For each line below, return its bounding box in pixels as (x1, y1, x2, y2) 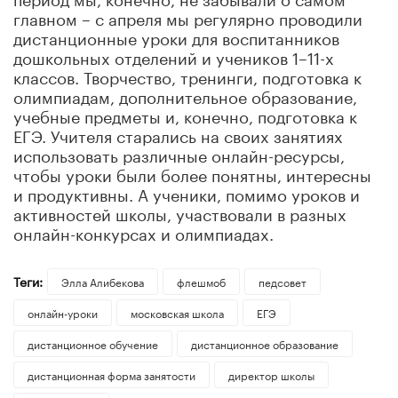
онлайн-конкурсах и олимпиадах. (13, 219, 274, 245)
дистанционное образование (190, 335, 338, 353)
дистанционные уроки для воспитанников (13, 24, 339, 50)
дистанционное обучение (28, 335, 158, 353)
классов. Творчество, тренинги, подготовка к (13, 63, 362, 89)
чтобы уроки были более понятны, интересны (13, 161, 371, 187)
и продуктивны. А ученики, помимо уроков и (13, 180, 360, 206)
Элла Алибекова (60, 273, 144, 291)
